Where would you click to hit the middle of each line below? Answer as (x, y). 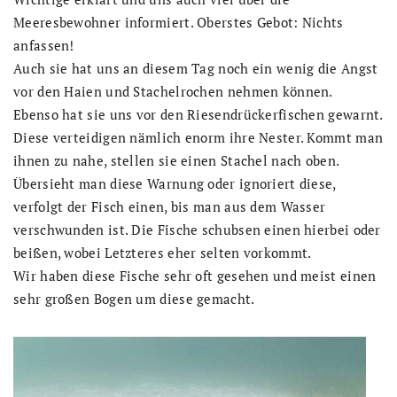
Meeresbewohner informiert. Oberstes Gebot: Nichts (179, 22)
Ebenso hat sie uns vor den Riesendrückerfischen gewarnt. (198, 114)
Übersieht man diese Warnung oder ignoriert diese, (175, 183)
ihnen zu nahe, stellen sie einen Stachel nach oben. (176, 160)
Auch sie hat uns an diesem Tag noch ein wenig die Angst (196, 68)
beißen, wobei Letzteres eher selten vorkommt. (163, 252)
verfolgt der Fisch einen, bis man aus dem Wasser (170, 206)
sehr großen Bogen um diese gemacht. (134, 298)
